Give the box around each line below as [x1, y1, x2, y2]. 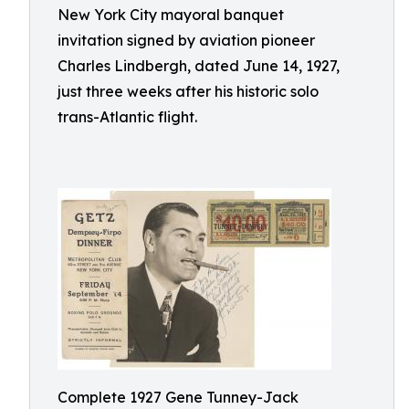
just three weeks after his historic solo [58, 82, 319, 100]
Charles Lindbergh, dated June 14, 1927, [58, 57, 340, 75]
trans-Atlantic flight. [58, 108, 197, 126]
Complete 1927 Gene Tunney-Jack [58, 388, 299, 406]
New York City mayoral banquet [58, 5, 284, 24]
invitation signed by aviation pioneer [58, 31, 315, 49]
